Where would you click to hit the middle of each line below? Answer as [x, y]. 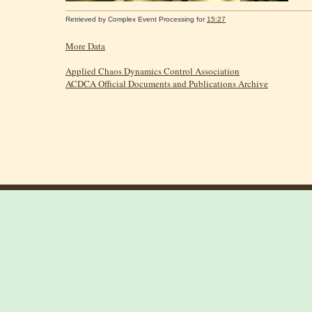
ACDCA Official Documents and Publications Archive [167, 84]
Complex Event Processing [151, 19]
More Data [85, 46]
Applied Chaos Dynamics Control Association [153, 71]
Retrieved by [87, 19]
